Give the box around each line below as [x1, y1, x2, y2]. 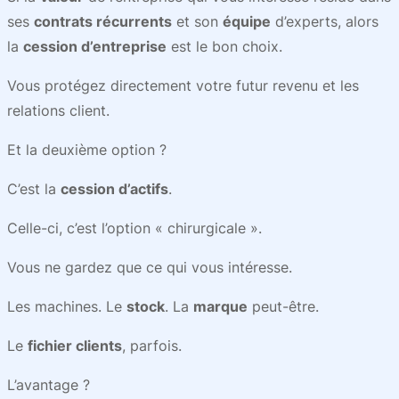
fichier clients [28, 337, 122, 354]
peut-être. [248, 297, 319, 315]
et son [172, 12, 223, 30]
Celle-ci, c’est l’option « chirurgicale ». [7, 219, 262, 237]
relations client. [7, 102, 110, 119]
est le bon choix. [167, 37, 282, 55]
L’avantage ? [7, 376, 90, 394]
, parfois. [122, 337, 182, 354]
